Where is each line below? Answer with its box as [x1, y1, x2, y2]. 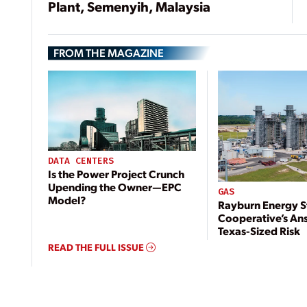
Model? [48, 192, 86, 207]
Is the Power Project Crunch [48, 166, 185, 181]
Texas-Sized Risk [218, 223, 301, 238]
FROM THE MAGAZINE [53, 45, 164, 60]
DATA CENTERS [48, 154, 114, 167]
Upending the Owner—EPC [48, 179, 182, 194]
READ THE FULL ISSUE [48, 240, 147, 253]
